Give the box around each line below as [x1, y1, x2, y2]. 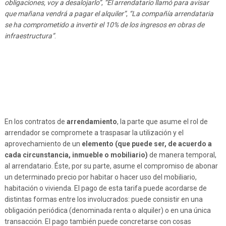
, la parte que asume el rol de [117, 118, 208, 126]
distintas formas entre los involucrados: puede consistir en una [4, 195, 203, 203]
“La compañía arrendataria [129, 10, 213, 18]
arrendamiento [66, 118, 117, 126]
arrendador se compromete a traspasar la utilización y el [4, 129, 184, 137]
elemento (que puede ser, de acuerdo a [81, 140, 212, 148]
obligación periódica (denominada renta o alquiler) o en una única [4, 206, 211, 214]
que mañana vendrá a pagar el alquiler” [4, 10, 126, 18]
